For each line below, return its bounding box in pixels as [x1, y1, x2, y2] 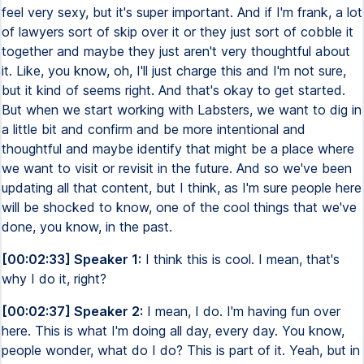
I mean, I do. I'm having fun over [143, 303, 340, 319]
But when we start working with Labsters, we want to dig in [2, 102, 362, 118]
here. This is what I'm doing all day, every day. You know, [2, 323, 344, 339]
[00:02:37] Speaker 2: [2, 303, 143, 319]
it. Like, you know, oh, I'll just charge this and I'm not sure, [2, 63, 346, 79]
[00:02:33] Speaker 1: [2, 251, 141, 267]
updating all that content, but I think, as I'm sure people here [2, 180, 362, 196]
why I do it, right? [2, 271, 106, 287]
